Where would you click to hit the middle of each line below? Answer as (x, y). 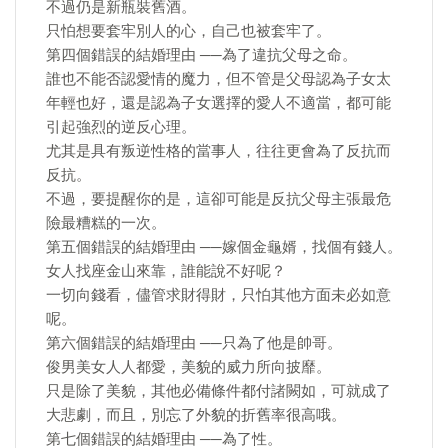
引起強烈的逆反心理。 (121, 127)
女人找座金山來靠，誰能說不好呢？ (166, 271)
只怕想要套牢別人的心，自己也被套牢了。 (188, 31)
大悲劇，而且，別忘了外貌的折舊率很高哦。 (196, 415)
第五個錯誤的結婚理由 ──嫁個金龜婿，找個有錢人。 (224, 247)
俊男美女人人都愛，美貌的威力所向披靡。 (188, 367)
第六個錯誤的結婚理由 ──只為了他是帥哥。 (194, 343)
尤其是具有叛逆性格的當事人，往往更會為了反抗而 (218, 151)
